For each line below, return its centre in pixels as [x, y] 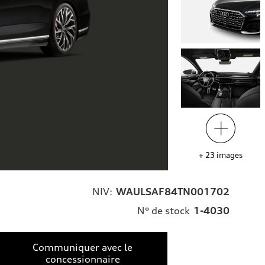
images [229, 155]
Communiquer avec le [83, 248]
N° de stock [164, 211]
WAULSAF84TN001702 [173, 192]
